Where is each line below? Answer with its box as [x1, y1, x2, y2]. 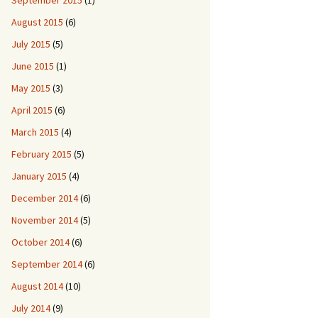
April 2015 [11, 104, 53, 116]
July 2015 [11, 38, 50, 50]
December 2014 [11, 192, 78, 204]
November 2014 [11, 214, 78, 226]
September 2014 [11, 258, 82, 270]
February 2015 [11, 148, 72, 160]
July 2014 [11, 302, 50, 314]
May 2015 [11, 82, 50, 94]
